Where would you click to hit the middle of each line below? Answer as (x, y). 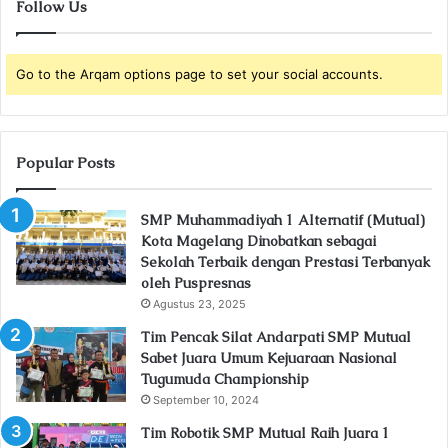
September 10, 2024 (206, 399)
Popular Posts (65, 162)
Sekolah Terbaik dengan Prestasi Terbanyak (285, 261)
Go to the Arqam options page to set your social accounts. (199, 73)
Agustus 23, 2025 (199, 303)
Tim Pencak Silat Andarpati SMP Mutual (276, 336)
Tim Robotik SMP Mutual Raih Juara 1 (265, 432)
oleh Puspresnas (196, 282)
